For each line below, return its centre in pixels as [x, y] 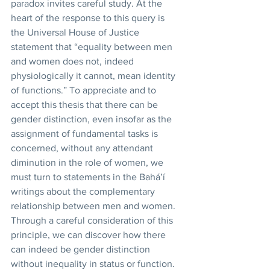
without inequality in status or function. [95, 264]
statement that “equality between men [93, 47]
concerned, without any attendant [83, 148]
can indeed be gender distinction [82, 249]
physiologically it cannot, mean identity [94, 76]
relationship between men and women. [94, 206]
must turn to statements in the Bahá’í [89, 177]
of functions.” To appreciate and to [85, 90]
